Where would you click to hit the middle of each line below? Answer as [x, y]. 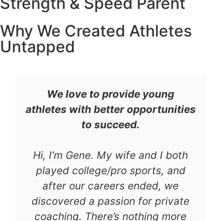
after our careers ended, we [110, 186]
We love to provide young [110, 94]
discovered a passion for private [110, 201]
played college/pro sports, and [110, 171]
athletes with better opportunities [110, 110]
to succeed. [110, 125]
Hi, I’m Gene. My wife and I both [110, 155]
